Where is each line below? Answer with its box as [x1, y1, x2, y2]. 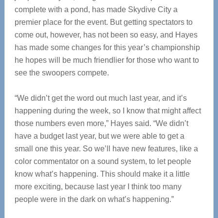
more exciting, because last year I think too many [14, 182, 182, 191]
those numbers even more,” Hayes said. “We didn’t [14, 119, 188, 127]
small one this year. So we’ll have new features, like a [14, 145, 198, 153]
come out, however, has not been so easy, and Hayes [14, 31, 198, 39]
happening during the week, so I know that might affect [14, 107, 201, 115]
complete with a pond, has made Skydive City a [14, 5, 178, 14]
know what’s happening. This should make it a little [14, 170, 190, 178]
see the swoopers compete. [14, 69, 109, 77]
